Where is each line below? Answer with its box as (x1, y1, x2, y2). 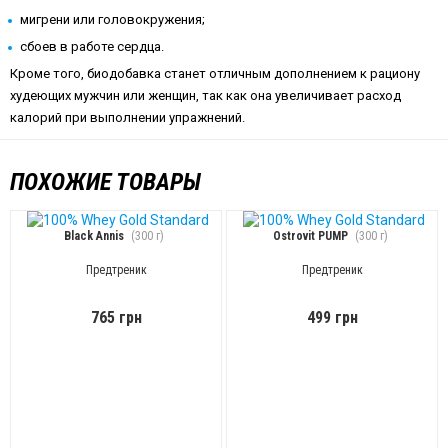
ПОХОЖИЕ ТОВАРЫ (10, 168, 201, 196)
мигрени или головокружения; (20, 12, 205, 27)
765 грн (90, 308, 142, 328)
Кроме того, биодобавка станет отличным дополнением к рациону (10, 66, 420, 81)
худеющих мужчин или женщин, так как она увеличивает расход (10, 88, 401, 103)
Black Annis (64, 229, 124, 244)
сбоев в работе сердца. (20, 39, 164, 54)
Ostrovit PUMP (272, 229, 348, 244)
